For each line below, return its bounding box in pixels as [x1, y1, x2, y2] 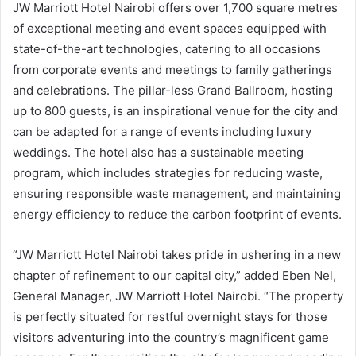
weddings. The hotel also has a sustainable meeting [13, 145, 304, 161]
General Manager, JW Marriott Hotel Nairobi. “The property [13, 288, 343, 304]
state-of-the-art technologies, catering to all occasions [13, 41, 321, 57]
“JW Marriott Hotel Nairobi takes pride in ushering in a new [13, 247, 341, 263]
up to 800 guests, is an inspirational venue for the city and [13, 103, 338, 119]
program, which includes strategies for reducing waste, [13, 165, 323, 181]
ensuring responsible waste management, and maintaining [13, 186, 341, 202]
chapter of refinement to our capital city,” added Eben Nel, [13, 268, 336, 284]
